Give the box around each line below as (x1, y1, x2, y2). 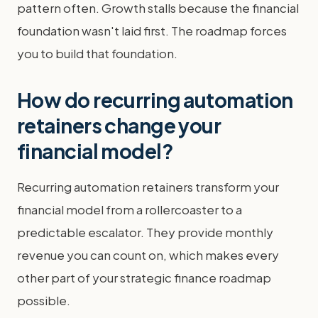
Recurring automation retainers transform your (17, 179, 279, 194)
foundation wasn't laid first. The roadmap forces (17, 23, 287, 38)
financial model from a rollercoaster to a (17, 202, 242, 217)
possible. (17, 292, 70, 308)
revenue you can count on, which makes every (17, 247, 279, 263)
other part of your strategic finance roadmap (17, 270, 271, 285)
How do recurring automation (17, 87, 293, 112)
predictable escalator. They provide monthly (17, 224, 273, 240)
